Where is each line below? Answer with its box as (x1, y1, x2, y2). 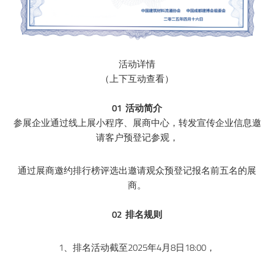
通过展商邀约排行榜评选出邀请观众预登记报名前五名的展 (18, 163, 256, 177)
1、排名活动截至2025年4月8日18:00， (59, 240, 215, 254)
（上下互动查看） (100, 71, 174, 86)
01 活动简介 (112, 100, 162, 115)
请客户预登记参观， (95, 130, 179, 144)
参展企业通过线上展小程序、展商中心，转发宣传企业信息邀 (13, 115, 261, 130)
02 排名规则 (112, 207, 162, 221)
